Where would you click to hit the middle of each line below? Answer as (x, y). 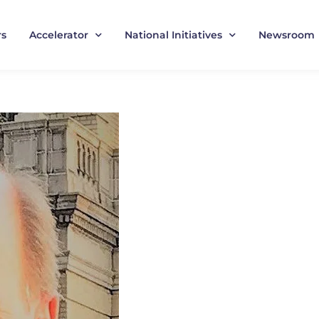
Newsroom (286, 35)
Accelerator (58, 35)
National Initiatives (173, 35)
